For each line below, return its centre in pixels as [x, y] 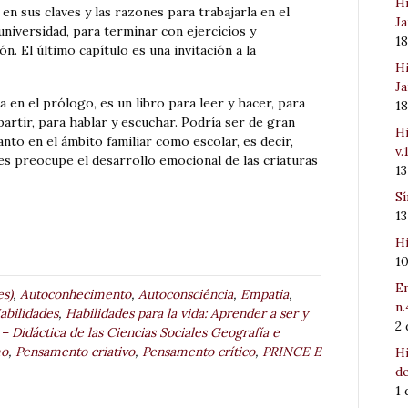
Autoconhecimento [76, 295]
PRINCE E [292, 352]
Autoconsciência [186, 295]
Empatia [265, 295]
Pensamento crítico [199, 352]
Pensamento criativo [75, 352]
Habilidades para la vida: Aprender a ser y [187, 314]
